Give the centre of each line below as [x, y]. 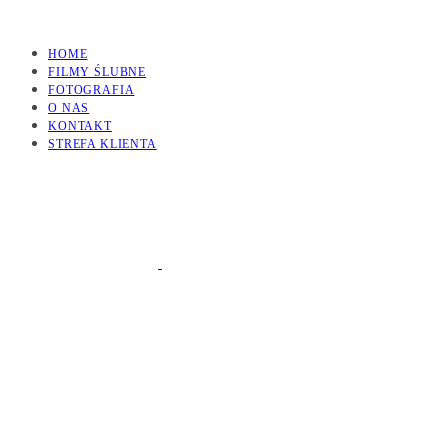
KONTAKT [80, 126]
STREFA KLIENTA [102, 144]
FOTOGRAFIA [91, 90]
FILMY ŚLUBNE [97, 72]
